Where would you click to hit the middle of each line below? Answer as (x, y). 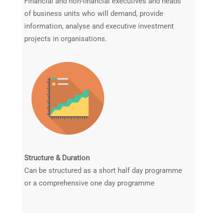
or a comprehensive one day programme (89, 183)
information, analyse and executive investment (99, 26)
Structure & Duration (57, 158)
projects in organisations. (66, 39)
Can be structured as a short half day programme (103, 171)
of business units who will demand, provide (94, 14)
